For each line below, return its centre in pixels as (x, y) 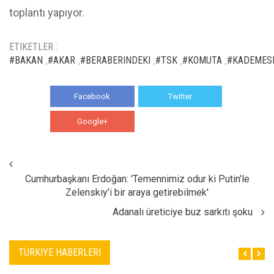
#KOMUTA (202, 61)
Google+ (92, 122)
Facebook (92, 97)
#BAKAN (26, 61)
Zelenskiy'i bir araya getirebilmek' (137, 193)
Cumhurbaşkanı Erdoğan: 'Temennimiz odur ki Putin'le (137, 179)
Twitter (180, 97)
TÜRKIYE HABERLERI (60, 253)
